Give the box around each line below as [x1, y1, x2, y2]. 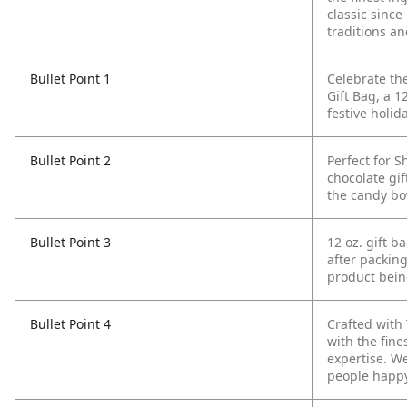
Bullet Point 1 [30, 70, 111, 87]
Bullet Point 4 [30, 315, 111, 333]
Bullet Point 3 [30, 233, 111, 251]
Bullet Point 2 [30, 152, 111, 169]
